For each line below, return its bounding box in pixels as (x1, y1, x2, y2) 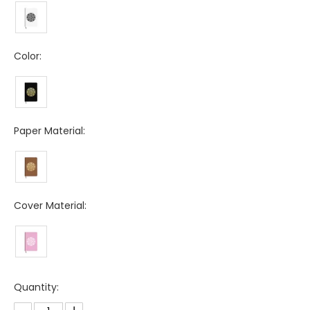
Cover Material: (14, 199, 86, 212)
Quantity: (14, 280, 59, 294)
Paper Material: (14, 124, 85, 138)
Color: (14, 49, 42, 63)
